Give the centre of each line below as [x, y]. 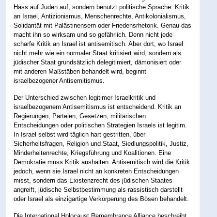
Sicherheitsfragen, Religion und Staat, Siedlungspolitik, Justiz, [101, 144]
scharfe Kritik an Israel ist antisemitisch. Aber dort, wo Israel [99, 44]
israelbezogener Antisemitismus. [59, 81]
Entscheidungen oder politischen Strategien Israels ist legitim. [101, 125]
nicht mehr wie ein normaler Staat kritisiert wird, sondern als [98, 53]
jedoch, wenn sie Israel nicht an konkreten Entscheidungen [96, 171]
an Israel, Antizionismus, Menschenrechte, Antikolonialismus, [100, 16]
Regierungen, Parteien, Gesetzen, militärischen [80, 116]
